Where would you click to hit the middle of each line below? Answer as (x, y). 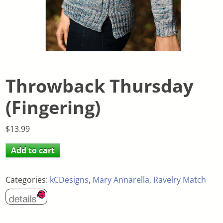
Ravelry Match (180, 179)
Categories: (28, 179)
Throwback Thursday (100, 86)
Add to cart (33, 150)
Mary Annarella (121, 179)
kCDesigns (69, 179)
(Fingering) (53, 107)
